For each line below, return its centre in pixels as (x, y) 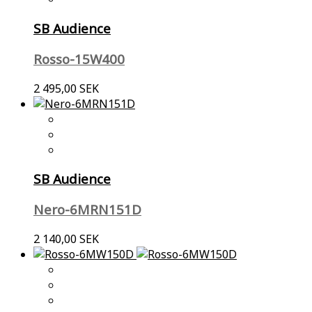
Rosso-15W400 (79, 58)
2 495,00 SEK (66, 88)
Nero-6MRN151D (87, 210)
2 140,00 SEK (66, 239)
